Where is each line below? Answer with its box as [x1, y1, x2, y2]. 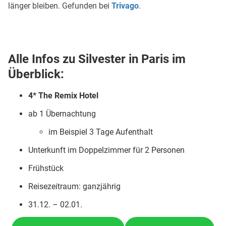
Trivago [111, 1, 139, 11]
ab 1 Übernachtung [28, 109, 96, 119]
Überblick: [8, 67, 67, 81]
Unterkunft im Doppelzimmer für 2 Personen [28, 145, 185, 155]
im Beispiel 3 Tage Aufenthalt [48, 127, 153, 137]
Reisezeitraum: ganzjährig [28, 182, 121, 191]
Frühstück [28, 163, 64, 173]
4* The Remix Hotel [28, 91, 98, 100]
